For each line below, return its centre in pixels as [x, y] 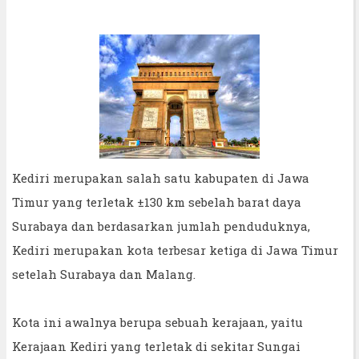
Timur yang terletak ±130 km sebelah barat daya [157, 202]
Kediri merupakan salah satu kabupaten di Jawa [161, 177]
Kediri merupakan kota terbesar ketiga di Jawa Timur [175, 250]
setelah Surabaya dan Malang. [104, 274]
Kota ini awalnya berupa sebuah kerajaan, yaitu [157, 322]
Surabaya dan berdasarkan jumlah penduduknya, [161, 226]
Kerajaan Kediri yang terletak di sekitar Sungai [156, 346]
